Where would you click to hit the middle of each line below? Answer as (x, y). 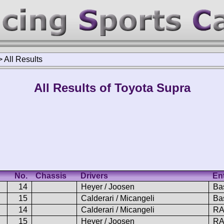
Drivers (94, 175)
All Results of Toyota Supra (112, 88)
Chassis (51, 175)
